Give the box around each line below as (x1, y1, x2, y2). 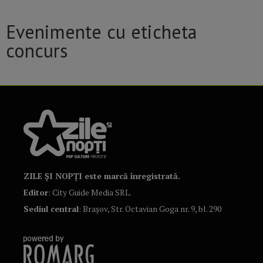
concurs (6, 38, 68, 63)
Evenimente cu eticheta (6, 19, 197, 45)
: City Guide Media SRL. (48, 187, 131, 198)
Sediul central (23, 203, 79, 215)
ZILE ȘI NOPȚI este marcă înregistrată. (23, 170, 180, 182)
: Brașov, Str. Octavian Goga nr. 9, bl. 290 (79, 203, 221, 215)
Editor (23, 187, 48, 198)
